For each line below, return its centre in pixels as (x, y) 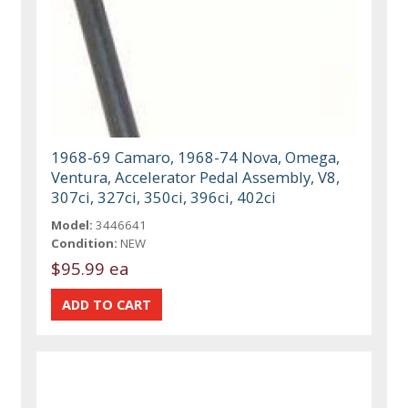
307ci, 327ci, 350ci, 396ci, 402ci (164, 197)
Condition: (85, 243)
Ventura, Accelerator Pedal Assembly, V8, (196, 177)
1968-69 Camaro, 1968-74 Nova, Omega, (196, 157)
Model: (72, 224)
